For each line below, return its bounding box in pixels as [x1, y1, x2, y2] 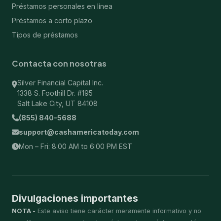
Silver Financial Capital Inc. [17, 78, 103, 87]
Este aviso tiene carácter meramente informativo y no [36, 207, 201, 215]
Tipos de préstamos [12, 31, 78, 39]
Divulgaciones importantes [12, 192, 138, 204]
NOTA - [12, 207, 36, 215]
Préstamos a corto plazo [12, 16, 92, 25]
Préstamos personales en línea [12, 2, 112, 10]
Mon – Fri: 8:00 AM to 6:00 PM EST [19, 142, 132, 150]
